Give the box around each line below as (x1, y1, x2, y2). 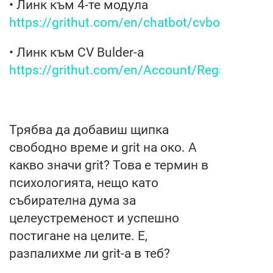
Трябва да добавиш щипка (9, 122, 169, 137)
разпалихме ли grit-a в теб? (9, 246, 170, 261)
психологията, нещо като (9, 175, 158, 190)
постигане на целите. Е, (9, 228, 147, 243)
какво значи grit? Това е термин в (9, 157, 208, 172)
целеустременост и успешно (9, 210, 179, 225)
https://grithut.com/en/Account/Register (9, 62, 244, 77)
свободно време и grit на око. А (9, 140, 197, 155)
